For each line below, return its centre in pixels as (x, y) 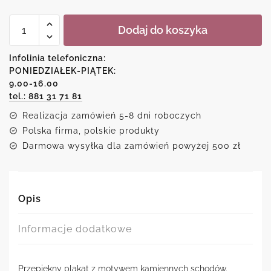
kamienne (30, 41)
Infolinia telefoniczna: (57, 58)
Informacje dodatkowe (75, 229)
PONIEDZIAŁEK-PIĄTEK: (63, 71)
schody (25, 52)
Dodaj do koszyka (163, 30)
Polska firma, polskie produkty (91, 131)
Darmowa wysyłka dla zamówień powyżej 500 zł (132, 146)
